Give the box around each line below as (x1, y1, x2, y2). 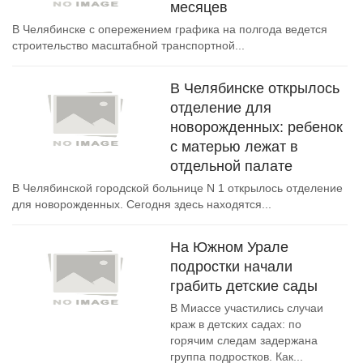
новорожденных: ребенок (170, 119, 343, 135)
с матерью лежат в (170, 139, 298, 155)
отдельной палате (170, 158, 293, 174)
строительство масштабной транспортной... (12, 39, 245, 52)
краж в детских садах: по (170, 318, 301, 331)
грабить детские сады (170, 278, 318, 294)
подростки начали (170, 258, 293, 275)
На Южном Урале (170, 239, 288, 255)
